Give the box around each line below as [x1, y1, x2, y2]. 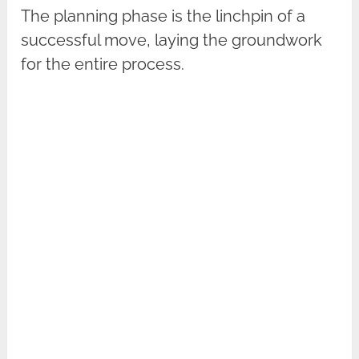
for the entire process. [21, 54, 185, 75]
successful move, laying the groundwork [21, 30, 323, 50]
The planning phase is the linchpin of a [21, 6, 306, 26]
